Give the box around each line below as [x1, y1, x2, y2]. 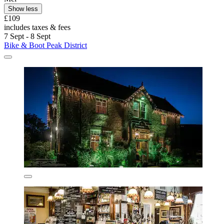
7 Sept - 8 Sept [4, 31, 50, 40]
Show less [8, 4, 38, 12]
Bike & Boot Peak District [4, 40, 87, 49]
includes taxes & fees [4, 22, 70, 31]
